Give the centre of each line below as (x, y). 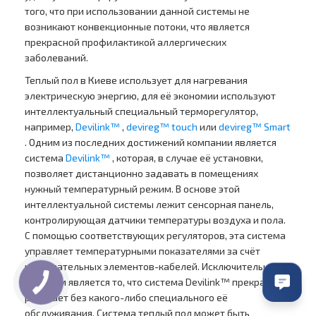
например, (50, 127)
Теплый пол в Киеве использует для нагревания (136, 80)
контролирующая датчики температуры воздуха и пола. (155, 220)
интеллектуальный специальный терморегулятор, (141, 111)
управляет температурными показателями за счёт (142, 251)
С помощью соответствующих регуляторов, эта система (155, 236)
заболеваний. (56, 58)
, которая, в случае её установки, (187, 158)
